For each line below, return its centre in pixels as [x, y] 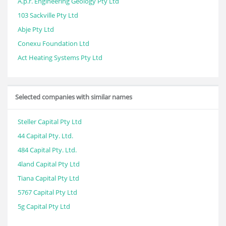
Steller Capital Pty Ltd [50, 122]
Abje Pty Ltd [36, 29]
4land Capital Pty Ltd [49, 164]
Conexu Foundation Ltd [53, 43]
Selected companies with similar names [74, 97]
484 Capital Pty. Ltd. [47, 150]
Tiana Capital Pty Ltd [48, 178]
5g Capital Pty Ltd [44, 206]
